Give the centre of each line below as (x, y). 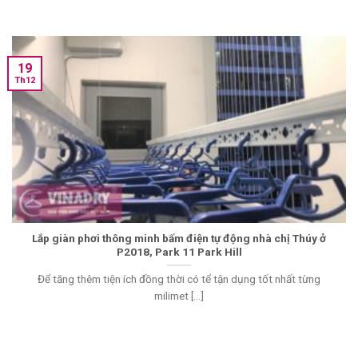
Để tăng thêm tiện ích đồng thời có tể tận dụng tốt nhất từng (179, 279)
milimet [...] (179, 296)
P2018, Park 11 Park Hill (179, 251)
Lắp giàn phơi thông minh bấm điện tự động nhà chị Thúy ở (179, 238)
